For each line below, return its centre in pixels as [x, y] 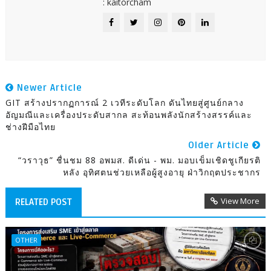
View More [240, 201]
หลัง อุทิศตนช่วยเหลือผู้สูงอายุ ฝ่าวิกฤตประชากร [162, 172]
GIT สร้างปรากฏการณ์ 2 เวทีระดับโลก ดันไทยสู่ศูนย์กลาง [124, 103]
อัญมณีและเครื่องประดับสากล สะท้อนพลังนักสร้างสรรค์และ [129, 115]
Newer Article [48, 88]
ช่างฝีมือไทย [30, 127]
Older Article [220, 145]
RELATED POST [43, 202]
